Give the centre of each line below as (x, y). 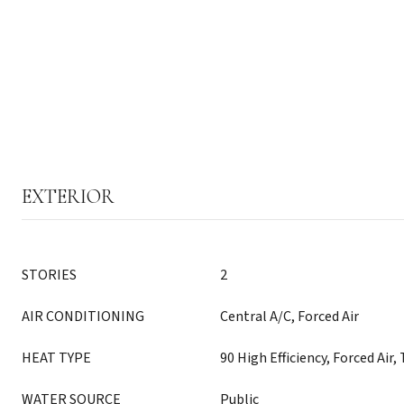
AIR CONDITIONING (83, 317)
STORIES (49, 275)
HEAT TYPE (56, 358)
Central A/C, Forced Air (289, 317)
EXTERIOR (68, 197)
